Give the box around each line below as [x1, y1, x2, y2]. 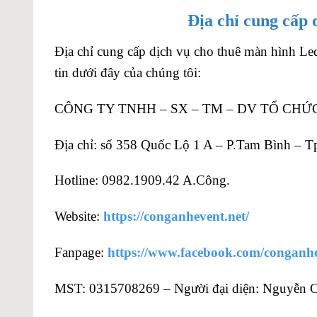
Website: [54, 209, 103, 224]
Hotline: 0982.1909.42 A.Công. [54, 173, 230, 188]
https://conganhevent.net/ [103, 209, 249, 224]
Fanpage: [54, 244, 108, 260]
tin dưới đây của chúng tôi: [54, 64, 201, 80]
